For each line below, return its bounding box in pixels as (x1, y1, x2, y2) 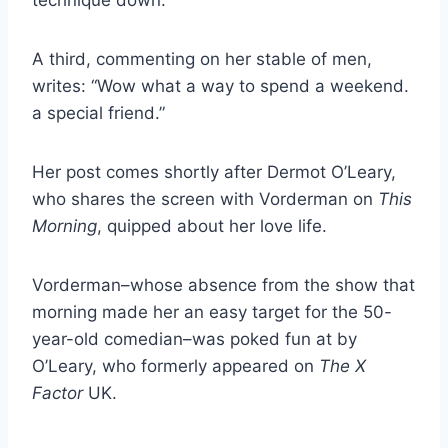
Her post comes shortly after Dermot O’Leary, (32, 161, 396, 182)
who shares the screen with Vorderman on (32, 188, 378, 209)
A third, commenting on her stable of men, (32, 48, 372, 69)
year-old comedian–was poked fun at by (32, 328, 357, 349)
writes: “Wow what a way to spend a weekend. (32, 75, 409, 96)
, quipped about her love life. (97, 215, 327, 236)
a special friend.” (32, 102, 165, 123)
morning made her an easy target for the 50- (32, 301, 392, 322)
